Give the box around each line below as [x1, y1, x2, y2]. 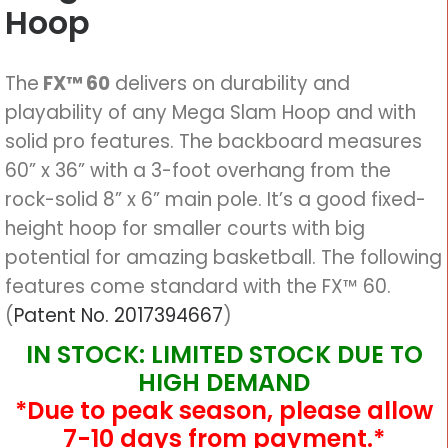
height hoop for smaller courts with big [5, 215, 365, 242]
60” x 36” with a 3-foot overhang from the [5, 157, 391, 184]
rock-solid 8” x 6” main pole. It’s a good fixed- [5, 186, 426, 213]
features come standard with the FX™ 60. [5, 273, 391, 300]
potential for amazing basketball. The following [5, 244, 442, 271]
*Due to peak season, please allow [15, 394, 433, 427]
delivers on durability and [110, 70, 350, 97]
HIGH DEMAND [138, 366, 310, 399]
